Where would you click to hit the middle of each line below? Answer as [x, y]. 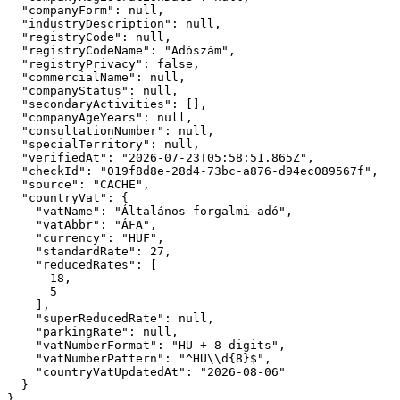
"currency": [75, 237]
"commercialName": [82, 77]
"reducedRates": [89, 264]
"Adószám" [196, 50]
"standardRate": [89, 251]
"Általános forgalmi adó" [200, 211]
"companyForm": [71, 10]
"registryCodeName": [89, 50]
